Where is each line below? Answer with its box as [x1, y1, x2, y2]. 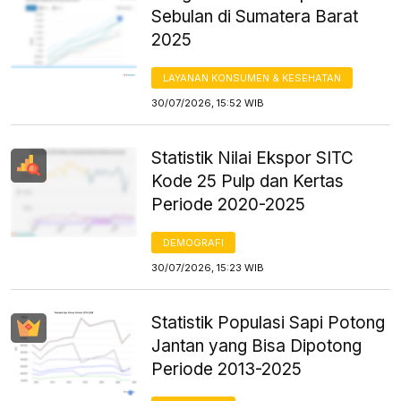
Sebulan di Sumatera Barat [151, 5, 359, 27]
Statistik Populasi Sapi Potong [151, 311, 386, 333]
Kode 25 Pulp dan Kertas [151, 170, 345, 192]
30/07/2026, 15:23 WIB [151, 260, 265, 274]
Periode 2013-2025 [151, 358, 303, 380]
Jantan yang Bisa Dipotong [151, 335, 363, 356]
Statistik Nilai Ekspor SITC [151, 147, 354, 168]
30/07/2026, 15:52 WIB [151, 96, 265, 109]
